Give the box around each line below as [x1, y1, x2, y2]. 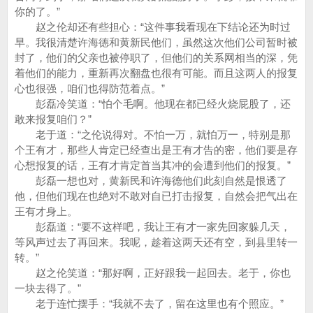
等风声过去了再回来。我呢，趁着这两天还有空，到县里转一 [15, 236, 298, 248]
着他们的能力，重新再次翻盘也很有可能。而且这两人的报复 [15, 67, 298, 79]
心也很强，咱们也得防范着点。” [15, 82, 165, 94]
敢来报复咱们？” [15, 113, 92, 125]
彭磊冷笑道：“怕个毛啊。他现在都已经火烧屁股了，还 [15, 98, 291, 110]
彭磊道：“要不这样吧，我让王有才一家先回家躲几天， [15, 221, 291, 233]
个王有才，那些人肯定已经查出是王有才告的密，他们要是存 [15, 144, 298, 156]
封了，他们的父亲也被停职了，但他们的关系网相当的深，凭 [15, 52, 298, 64]
